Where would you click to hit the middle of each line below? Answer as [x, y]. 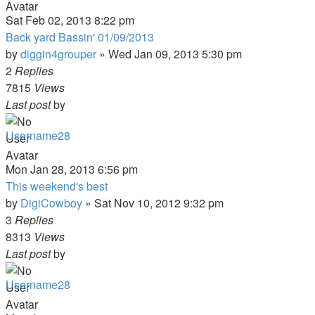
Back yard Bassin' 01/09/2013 [80, 37]
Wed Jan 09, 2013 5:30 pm [175, 54]
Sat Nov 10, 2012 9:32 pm [159, 203]
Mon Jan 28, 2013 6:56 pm [72, 169]
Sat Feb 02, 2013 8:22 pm [70, 20]
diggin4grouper [58, 54]
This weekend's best [57, 186]
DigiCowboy [51, 203]
